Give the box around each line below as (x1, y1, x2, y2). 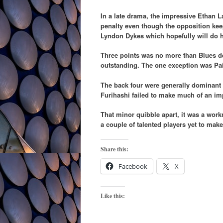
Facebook (118, 161, 147, 171)
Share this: (101, 144, 128, 153)
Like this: (101, 191, 125, 200)
